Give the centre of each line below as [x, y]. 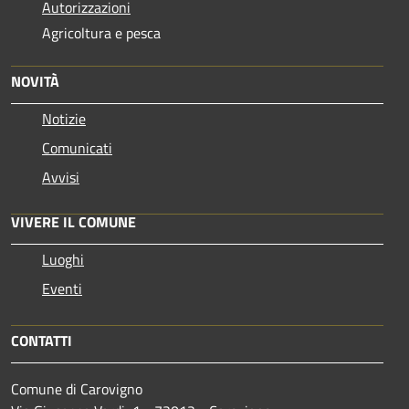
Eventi [62, 288]
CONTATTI [42, 340]
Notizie [64, 118]
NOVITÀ [35, 81]
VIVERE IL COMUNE [73, 221]
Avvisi [61, 177]
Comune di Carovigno [77, 388]
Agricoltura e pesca [101, 32]
